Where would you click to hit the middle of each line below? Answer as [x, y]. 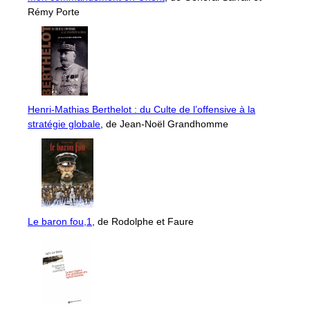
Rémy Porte [54, 11]
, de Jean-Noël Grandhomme [164, 124]
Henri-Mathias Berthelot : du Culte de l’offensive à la [142, 109]
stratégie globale [64, 124]
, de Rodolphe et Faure [143, 221]
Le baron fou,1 [60, 221]
